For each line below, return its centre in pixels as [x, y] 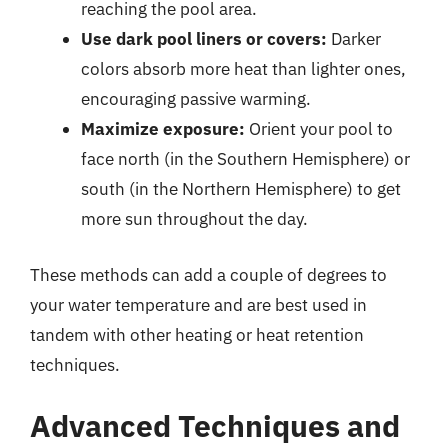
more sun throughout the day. [194, 219]
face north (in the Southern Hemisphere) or [245, 159]
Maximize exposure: [163, 129]
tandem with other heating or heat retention [197, 334]
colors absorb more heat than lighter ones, [243, 69]
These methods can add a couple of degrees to [208, 274]
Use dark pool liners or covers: [204, 39]
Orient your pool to [319, 129]
